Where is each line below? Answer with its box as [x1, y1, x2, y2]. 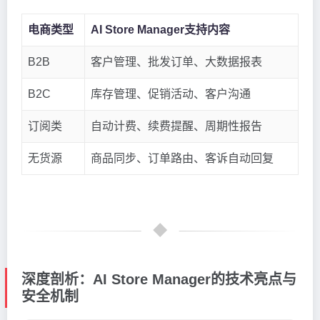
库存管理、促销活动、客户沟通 [91, 87, 251, 100]
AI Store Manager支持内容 [91, 23, 230, 36]
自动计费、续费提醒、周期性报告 [91, 119, 262, 132]
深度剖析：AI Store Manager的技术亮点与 [21, 271, 296, 287]
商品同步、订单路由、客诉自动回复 [91, 151, 274, 164]
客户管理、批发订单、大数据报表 [91, 55, 262, 68]
